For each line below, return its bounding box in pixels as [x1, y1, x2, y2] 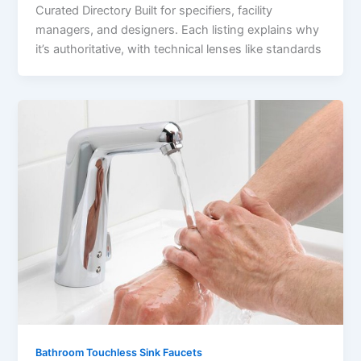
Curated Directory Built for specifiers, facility [35, 2, 273, 18]
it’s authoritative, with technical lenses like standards [35, 41, 322, 56]
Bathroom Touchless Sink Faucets [35, 346, 203, 359]
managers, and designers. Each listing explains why [35, 22, 320, 37]
